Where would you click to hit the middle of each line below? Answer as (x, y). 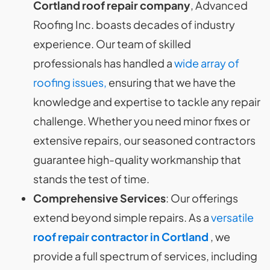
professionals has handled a (104, 63)
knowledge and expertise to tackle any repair (147, 102)
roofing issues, (70, 82)
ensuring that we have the (171, 82)
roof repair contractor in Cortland (121, 237)
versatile (232, 217)
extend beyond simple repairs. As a (122, 217)
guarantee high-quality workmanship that (137, 159)
